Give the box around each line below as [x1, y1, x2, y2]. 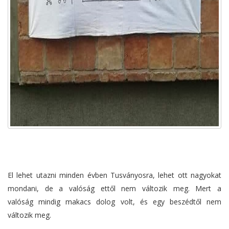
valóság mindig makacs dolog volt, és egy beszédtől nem [8, 197, 221, 207]
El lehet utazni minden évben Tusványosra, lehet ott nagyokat [8, 170, 221, 180]
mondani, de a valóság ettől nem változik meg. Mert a [8, 184, 221, 194]
